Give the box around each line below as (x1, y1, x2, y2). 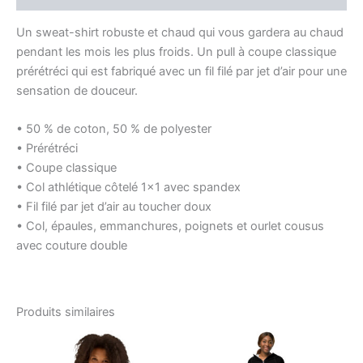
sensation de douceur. (16, 83, 138, 98)
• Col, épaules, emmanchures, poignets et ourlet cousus (16, 219, 324, 234)
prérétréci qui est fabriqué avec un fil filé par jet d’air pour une (16, 63, 347, 79)
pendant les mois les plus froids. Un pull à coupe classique (16, 44, 336, 59)
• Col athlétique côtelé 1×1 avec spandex (16, 180, 241, 195)
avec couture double (16, 238, 127, 254)
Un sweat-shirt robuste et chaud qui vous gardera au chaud (16, 24, 344, 40)
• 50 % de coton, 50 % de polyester (16, 122, 211, 137)
